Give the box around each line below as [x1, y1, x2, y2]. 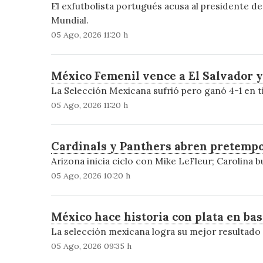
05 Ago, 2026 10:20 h [50, 170, 130, 181]
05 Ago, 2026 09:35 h [50, 240, 131, 251]
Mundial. [50, 14, 89, 26]
